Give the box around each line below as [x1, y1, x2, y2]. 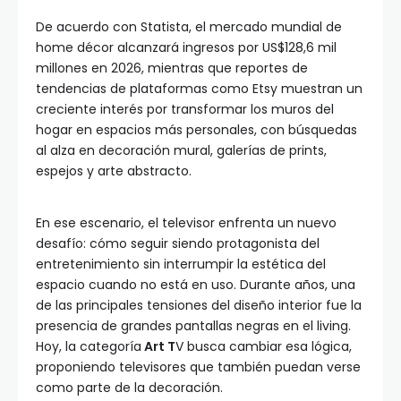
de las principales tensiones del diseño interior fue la [36, 296, 362, 315]
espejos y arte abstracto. [36, 162, 192, 181]
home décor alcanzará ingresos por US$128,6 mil [36, 38, 337, 57]
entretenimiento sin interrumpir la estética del [36, 255, 326, 274]
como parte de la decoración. [36, 379, 223, 397]
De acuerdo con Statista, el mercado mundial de [36, 18, 342, 37]
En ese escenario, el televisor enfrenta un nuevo [36, 214, 337, 233]
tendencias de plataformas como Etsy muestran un [36, 80, 363, 98]
